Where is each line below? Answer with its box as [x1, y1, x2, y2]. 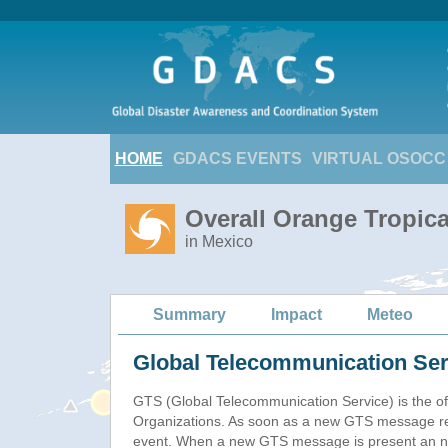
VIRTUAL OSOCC [311, 150, 446, 167]
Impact [271, 305, 322, 323]
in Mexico [184, 233, 253, 250]
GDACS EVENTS [172, 150, 302, 167]
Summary [153, 305, 226, 323]
